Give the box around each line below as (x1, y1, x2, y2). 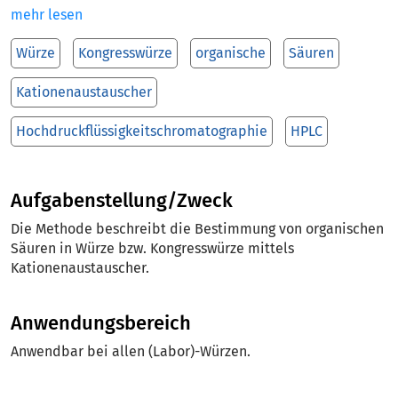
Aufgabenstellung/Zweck (11, 188, 233, 212)
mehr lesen (11, 6, 83, 23)
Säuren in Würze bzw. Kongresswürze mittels (11, 240, 294, 257)
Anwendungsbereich (11, 311, 191, 335)
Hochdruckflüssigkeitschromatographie (16, 123, 267, 139)
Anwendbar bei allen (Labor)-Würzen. (11, 343, 251, 360)
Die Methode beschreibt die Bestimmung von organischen (11, 220, 384, 237)
